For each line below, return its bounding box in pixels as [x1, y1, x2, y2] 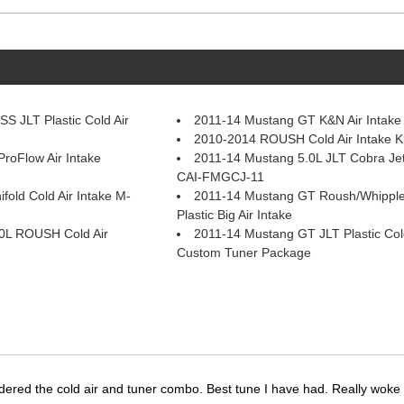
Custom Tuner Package [176, 245, 311, 260]
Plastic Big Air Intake [176, 207, 292, 222]
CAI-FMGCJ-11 [176, 170, 264, 184]
